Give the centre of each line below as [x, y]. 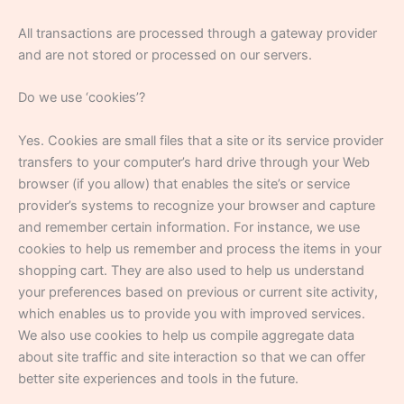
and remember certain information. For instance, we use [189, 227]
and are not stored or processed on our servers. [165, 55]
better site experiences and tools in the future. [158, 378]
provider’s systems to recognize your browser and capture [197, 205]
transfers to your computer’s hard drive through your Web [194, 162]
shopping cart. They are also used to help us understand [191, 270]
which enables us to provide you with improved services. [192, 313]
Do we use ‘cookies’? [82, 98]
